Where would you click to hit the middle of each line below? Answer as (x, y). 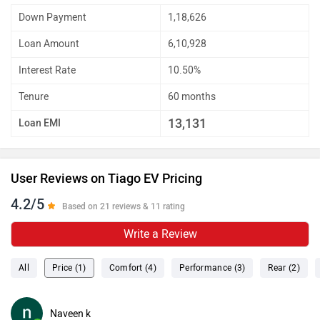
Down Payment (52, 18)
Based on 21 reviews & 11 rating (124, 207)
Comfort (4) (132, 268)
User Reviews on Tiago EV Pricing (106, 179)
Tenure (34, 97)
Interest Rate (47, 71)
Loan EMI (40, 124)
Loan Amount (49, 44)
